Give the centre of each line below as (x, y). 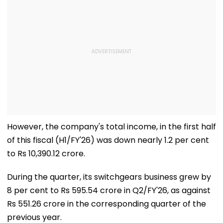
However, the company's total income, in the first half (111, 126)
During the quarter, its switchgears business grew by (109, 177)
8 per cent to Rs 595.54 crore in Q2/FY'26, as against (109, 190)
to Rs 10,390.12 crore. (46, 153)
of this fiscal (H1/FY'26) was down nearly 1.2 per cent (108, 140)
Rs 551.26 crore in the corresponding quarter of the (107, 204)
